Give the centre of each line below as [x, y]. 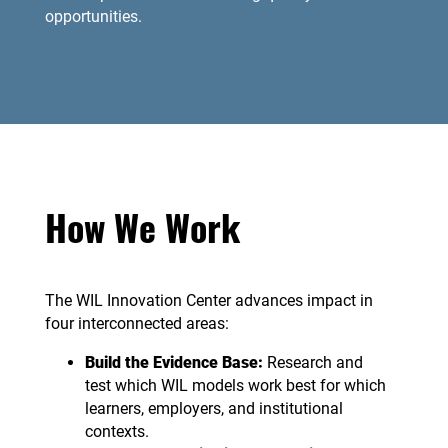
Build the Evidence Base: [175, 362]
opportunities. [95, 16]
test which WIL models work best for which [235, 385]
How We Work [142, 226]
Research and [314, 362]
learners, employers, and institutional [213, 408]
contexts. [118, 431]
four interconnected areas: [138, 323]
